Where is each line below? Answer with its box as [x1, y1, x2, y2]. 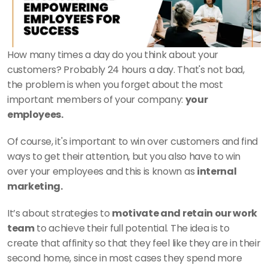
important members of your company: [7, 93, 185, 106]
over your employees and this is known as [7, 165, 197, 178]
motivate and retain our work [112, 206, 258, 220]
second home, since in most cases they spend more [7, 251, 242, 265]
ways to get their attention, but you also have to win [7, 150, 241, 163]
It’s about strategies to [7, 206, 112, 220]
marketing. [7, 179, 65, 193]
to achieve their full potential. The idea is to [34, 221, 230, 235]
